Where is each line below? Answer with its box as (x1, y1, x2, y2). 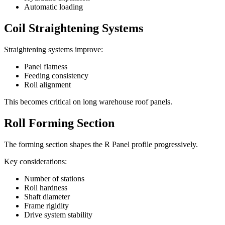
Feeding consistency (24, 71, 88, 80)
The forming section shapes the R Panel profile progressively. (4, 140, 198, 149)
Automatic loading (24, 3, 83, 12)
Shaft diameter (24, 192, 70, 201)
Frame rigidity (24, 201, 69, 210)
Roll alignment (24, 80, 71, 89)
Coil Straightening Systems (4, 21, 143, 35)
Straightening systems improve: (4, 45, 103, 54)
